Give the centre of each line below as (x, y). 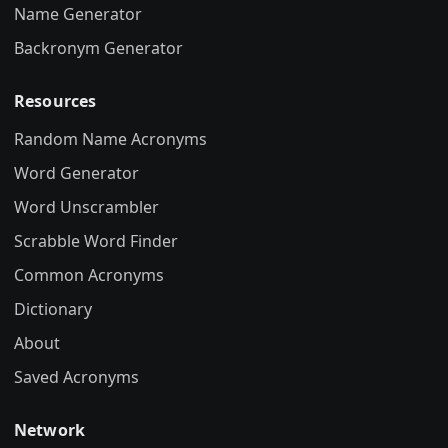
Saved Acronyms (76, 377)
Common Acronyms (89, 275)
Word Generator (76, 173)
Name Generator (78, 14)
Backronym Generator (98, 48)
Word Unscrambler (86, 207)
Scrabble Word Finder (96, 241)
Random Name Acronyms (110, 139)
